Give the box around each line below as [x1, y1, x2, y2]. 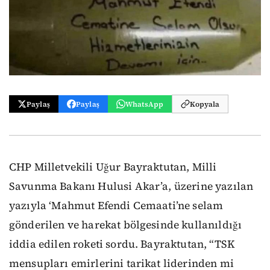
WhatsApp [125, 99, 164, 109]
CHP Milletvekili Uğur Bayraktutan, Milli [9, 160, 217, 174]
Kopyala [190, 99, 220, 109]
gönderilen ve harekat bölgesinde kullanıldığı [9, 218, 242, 232]
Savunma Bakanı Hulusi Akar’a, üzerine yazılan [9, 179, 254, 193]
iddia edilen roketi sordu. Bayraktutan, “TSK [9, 237, 235, 251]
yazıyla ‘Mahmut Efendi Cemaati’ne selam [9, 198, 224, 213]
